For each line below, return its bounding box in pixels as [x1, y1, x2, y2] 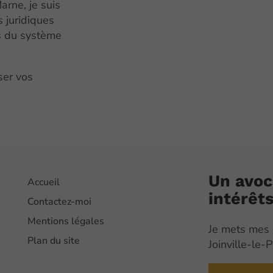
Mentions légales [27, 214, 105, 229]
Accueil [27, 175, 60, 190]
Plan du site [27, 234, 80, 248]
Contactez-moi [27, 195, 92, 209]
